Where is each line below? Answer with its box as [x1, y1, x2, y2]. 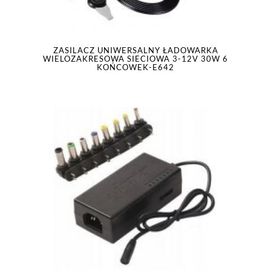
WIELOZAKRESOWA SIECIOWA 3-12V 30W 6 [43, 54, 228, 64]
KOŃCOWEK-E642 [97, 62, 174, 72]
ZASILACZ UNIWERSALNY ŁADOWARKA [53, 45, 218, 55]
